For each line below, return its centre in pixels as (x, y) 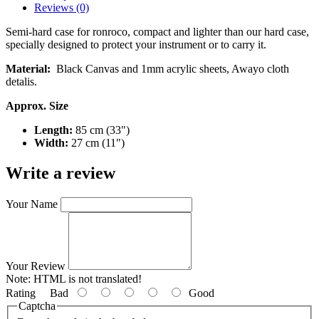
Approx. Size (37, 106)
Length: (55, 130)
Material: (31, 69)
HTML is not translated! (86, 278)
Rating (21, 293)
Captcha (37, 305)
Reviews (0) (62, 7)
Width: (51, 143)
